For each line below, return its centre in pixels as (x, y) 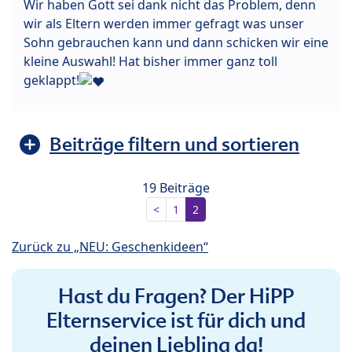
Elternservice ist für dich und (176, 320)
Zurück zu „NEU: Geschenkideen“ (110, 246)
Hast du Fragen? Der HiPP (176, 296)
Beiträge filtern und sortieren (174, 144)
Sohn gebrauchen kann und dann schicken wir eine (176, 42)
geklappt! (51, 80)
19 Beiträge (176, 187)
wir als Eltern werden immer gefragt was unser (164, 23)
